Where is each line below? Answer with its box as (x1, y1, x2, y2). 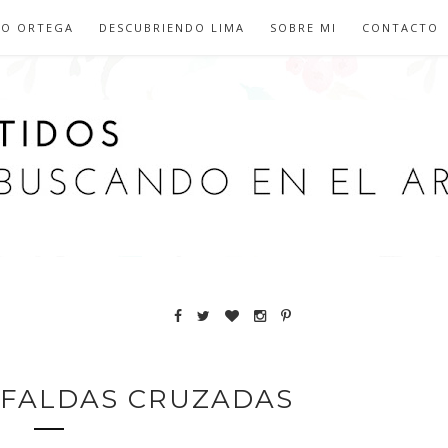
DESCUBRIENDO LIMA (99, 20, 245, 35)
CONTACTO (362, 20, 439, 35)
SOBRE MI (270, 20, 337, 35)
